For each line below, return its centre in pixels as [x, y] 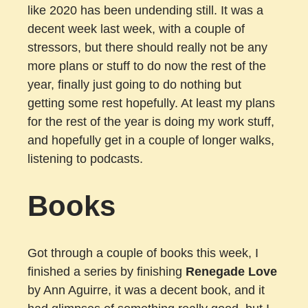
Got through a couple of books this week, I [143, 253]
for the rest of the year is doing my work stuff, [151, 122]
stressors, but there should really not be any [147, 48]
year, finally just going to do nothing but [134, 85]
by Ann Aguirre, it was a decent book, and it [146, 290]
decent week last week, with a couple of [136, 29]
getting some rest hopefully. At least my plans [151, 103]
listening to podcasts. [85, 159]
